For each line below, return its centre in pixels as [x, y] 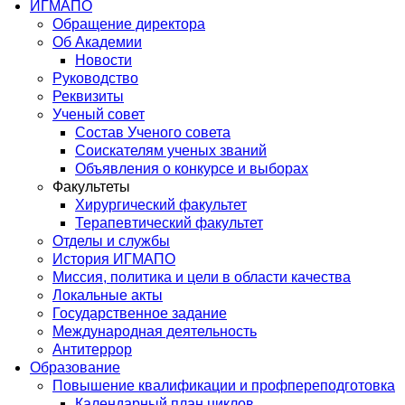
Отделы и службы [111, 240]
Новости [104, 60]
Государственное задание [140, 313]
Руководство [95, 78]
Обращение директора [129, 24]
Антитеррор [92, 349]
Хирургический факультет [161, 204]
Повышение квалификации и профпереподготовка [224, 385]
